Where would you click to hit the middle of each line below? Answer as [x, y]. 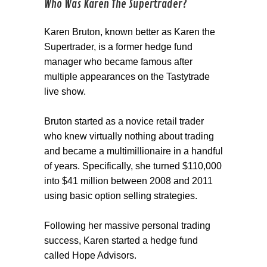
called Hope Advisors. [90, 256]
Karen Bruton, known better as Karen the [130, 32]
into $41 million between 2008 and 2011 [128, 181]
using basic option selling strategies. [121, 196]
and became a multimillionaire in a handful [133, 151]
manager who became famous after [118, 62]
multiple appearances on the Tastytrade [127, 77]
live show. [65, 92]
